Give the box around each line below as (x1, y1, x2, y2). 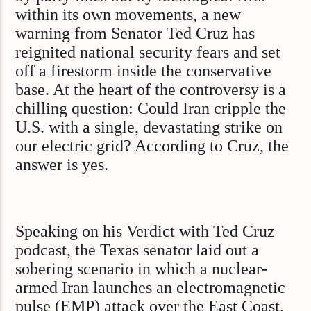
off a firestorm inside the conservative (15, 62, 272, 81)
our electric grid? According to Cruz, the (15, 137, 289, 155)
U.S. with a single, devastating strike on (15, 118, 283, 137)
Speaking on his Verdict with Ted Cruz (15, 221, 276, 240)
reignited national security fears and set (15, 43, 281, 62)
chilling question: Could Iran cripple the (15, 99, 287, 118)
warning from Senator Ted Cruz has (15, 24, 255, 43)
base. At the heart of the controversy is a (15, 81, 287, 99)
